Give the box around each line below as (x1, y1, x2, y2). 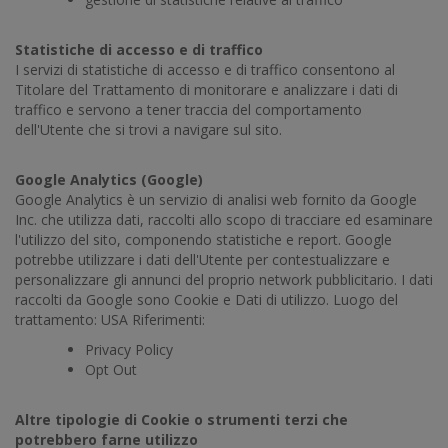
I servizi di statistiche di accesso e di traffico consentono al (15, 60, 395, 79)
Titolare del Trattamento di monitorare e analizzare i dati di (15, 80, 398, 99)
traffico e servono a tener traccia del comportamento (15, 100, 362, 119)
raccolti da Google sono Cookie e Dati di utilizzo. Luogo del (15, 290, 398, 309)
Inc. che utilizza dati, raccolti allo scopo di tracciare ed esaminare (15, 210, 433, 229)
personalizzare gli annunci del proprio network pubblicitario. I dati (15, 270, 433, 289)
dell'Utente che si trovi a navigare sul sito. (15, 120, 282, 139)
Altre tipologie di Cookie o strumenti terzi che (15, 410, 348, 429)
